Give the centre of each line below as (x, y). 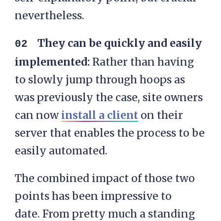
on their (161, 115)
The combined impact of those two (105, 179)
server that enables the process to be (110, 133)
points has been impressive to (93, 196)
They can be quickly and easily (120, 43)
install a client (100, 115)
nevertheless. (50, 16)
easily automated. (61, 151)
